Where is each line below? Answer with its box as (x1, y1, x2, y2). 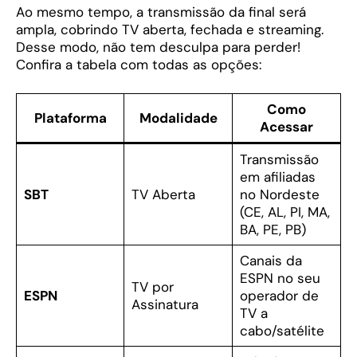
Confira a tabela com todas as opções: (16, 55, 261, 73)
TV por (131, 278, 174, 296)
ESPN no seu (239, 269, 320, 288)
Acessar (260, 118, 313, 136)
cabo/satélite (239, 322, 324, 340)
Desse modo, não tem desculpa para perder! (16, 37, 300, 56)
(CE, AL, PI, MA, (239, 203, 330, 222)
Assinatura (131, 296, 198, 314)
